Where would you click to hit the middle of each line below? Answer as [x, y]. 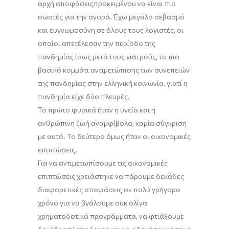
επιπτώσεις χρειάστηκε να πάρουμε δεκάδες [111, 176]
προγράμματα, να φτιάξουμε [137, 216]
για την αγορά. [88, 17]
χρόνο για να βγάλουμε [76, 203]
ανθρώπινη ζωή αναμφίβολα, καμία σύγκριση [112, 123]
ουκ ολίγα [131, 203]
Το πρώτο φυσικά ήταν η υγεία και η [97, 110]
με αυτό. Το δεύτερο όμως [82, 136]
